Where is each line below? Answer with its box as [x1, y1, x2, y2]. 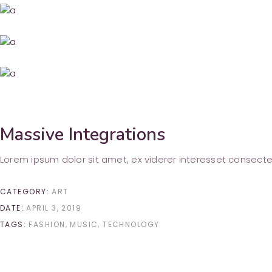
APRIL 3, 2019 [26, 203, 82, 213]
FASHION [29, 219, 66, 229]
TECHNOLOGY [103, 219, 160, 229]
